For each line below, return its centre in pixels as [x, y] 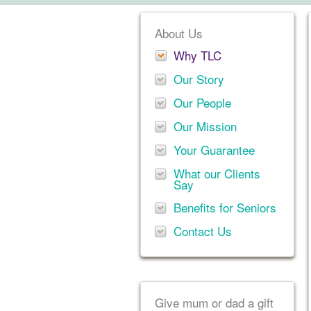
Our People [202, 102]
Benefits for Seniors [225, 207]
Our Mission [205, 126]
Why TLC [197, 55]
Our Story [199, 79]
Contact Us [203, 231]
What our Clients [217, 173]
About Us [179, 33]
